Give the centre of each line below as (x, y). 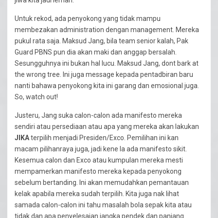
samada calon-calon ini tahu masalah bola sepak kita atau (103, 205)
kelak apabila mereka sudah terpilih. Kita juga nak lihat (97, 193)
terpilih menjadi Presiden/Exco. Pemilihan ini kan (104, 137)
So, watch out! (36, 97)
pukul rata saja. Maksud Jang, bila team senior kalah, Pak (101, 41)
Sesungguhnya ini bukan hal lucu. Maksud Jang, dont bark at (107, 63)
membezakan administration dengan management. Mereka (107, 29)
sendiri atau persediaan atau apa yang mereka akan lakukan (107, 126)
